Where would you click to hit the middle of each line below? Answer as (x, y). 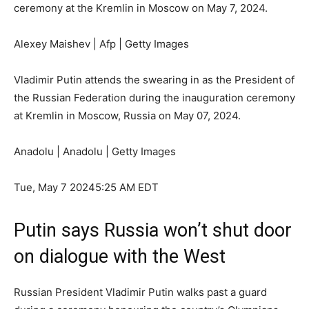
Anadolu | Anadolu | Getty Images (95, 152)
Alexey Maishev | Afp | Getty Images (101, 44)
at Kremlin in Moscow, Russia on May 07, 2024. (129, 116)
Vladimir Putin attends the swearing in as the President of (154, 80)
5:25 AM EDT (127, 188)
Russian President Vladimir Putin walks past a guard (140, 292)
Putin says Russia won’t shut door (153, 231)
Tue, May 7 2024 (54, 188)
